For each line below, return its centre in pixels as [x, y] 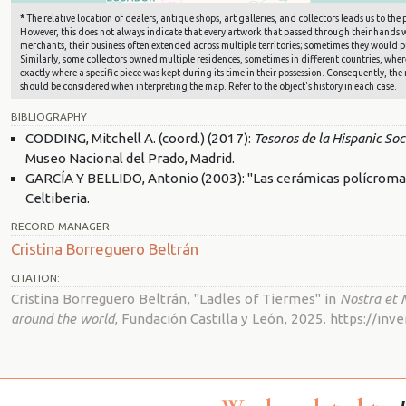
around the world [63, 318]
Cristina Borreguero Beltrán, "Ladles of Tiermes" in [175, 298]
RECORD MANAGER [60, 226]
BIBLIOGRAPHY [49, 117]
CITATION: [35, 277]
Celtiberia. [58, 198]
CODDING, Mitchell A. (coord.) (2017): [140, 139]
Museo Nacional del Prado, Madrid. [130, 159]
